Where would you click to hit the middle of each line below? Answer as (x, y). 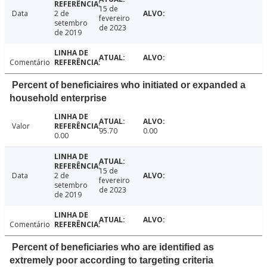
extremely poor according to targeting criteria (111, 260)
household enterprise (58, 98)
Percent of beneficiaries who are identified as (113, 247)
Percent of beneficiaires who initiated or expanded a (129, 85)
